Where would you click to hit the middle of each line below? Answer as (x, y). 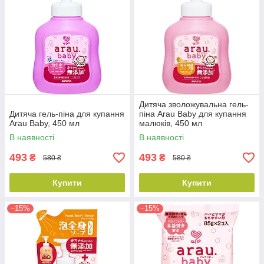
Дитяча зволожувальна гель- (194, 105)
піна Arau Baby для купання (193, 114)
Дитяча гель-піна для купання (67, 114)
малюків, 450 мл (171, 123)
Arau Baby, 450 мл (44, 123)
